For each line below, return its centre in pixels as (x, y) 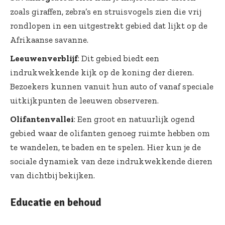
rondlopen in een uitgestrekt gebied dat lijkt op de (109, 26)
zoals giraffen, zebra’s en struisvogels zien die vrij (106, 12)
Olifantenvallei (42, 119)
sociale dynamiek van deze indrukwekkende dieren (111, 161)
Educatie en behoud (56, 203)
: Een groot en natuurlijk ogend (134, 119)
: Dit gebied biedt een (119, 59)
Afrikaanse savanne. (49, 40)
